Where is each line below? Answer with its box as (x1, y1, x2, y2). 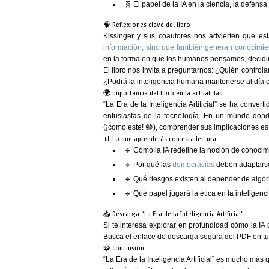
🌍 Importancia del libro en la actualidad (103, 89, 223, 97)
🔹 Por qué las (124, 160, 172, 169)
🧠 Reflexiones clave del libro (103, 20, 190, 29)
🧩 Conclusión (103, 244, 144, 252)
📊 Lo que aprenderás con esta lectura (103, 134, 216, 143)
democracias (172, 160, 214, 169)
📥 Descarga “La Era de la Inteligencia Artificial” (103, 210, 244, 218)
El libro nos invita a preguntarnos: (103, 66, 216, 74)
